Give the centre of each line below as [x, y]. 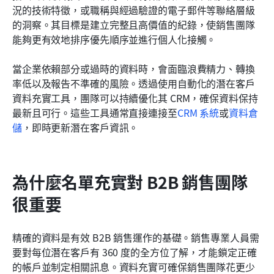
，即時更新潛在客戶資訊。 [80, 127]
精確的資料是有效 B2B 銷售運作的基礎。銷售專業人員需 [136, 237]
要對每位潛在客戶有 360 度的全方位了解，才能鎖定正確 [135, 252]
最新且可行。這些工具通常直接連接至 [95, 112]
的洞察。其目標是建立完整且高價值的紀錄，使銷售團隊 [134, 24]
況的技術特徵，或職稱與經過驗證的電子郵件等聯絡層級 [134, 9]
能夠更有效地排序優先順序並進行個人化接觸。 [114, 39]
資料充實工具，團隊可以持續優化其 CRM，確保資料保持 [135, 98]
